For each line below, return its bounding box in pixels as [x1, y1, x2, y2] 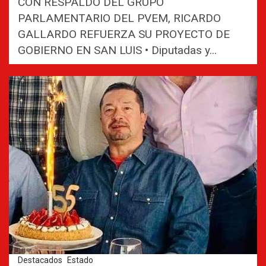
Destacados [18, 255, 62, 265]
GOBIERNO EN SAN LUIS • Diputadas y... [18, 43, 217, 57]
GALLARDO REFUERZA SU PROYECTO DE [18, 27, 230, 41]
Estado [67, 255, 93, 265]
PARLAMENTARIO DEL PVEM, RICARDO [18, 11, 221, 25]
